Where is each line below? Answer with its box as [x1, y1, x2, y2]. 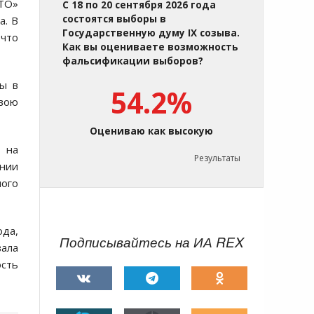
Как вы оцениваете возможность [62, 41, 238, 54]
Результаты [194, 152, 240, 165]
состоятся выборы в [62, 13, 166, 26]
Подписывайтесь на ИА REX [60, 233, 244, 252]
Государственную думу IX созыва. [62, 27, 240, 40]
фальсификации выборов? [62, 55, 203, 68]
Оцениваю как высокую [90, 125, 213, 138]
